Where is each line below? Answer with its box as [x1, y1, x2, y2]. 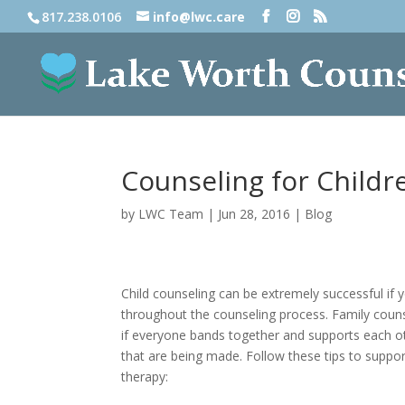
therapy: [121, 368, 169, 385]
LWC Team [138, 205, 204, 222]
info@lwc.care [153, 7, 245, 25]
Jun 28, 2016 [218, 205, 291, 222]
